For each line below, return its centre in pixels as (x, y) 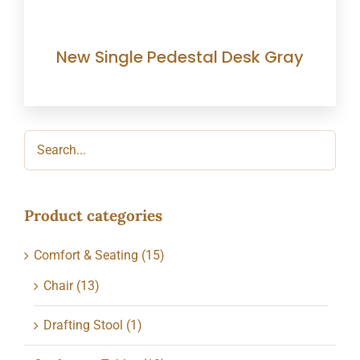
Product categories (93, 215)
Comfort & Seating (86, 255)
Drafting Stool (83, 325)
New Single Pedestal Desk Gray (180, 57)
